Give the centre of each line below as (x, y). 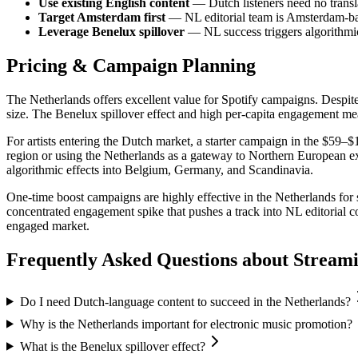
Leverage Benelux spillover (111, 32)
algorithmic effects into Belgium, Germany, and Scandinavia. (160, 169)
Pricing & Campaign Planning (131, 65)
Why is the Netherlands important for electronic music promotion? (186, 324)
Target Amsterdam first (102, 18)
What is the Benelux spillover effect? (112, 346)
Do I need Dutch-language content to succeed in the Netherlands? (185, 301)
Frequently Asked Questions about (150, 259)
